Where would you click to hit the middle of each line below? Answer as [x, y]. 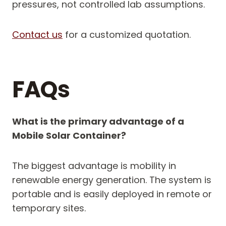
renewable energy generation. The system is [112, 180]
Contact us [37, 35]
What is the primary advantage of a [98, 122]
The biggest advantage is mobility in [94, 166]
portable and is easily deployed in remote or [112, 194]
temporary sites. [49, 208]
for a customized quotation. [127, 35]
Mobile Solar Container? [69, 136]
